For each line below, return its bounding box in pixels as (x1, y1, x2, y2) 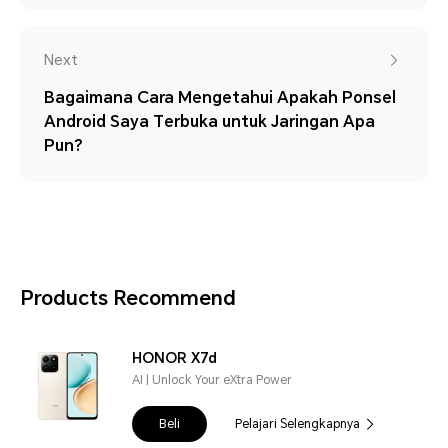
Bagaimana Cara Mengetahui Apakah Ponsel (44, 88, 396, 108)
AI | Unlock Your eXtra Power (132, 373, 292, 388)
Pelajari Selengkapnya (235, 417, 360, 432)
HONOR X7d (132, 350, 217, 367)
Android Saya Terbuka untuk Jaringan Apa (44, 112, 375, 132)
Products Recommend (20, 286, 236, 311)
